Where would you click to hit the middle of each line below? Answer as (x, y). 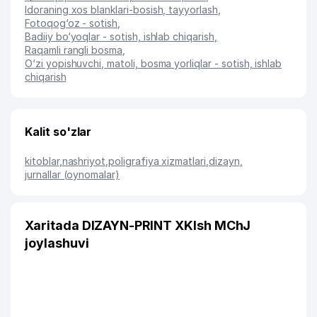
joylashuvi (57, 243)
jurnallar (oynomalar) (72, 174)
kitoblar (42, 161)
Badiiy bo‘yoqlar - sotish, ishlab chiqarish (120, 36)
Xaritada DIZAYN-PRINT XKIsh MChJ (138, 225)
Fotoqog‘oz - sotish (71, 23)
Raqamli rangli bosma (74, 50)
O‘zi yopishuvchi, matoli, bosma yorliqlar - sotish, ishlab (154, 63)
